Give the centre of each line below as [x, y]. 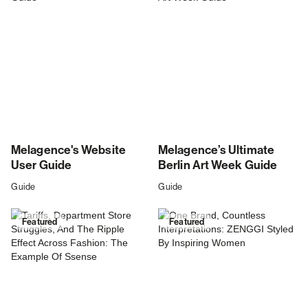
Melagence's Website [68, 151]
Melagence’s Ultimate [217, 151]
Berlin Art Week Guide [218, 166]
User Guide [41, 166]
